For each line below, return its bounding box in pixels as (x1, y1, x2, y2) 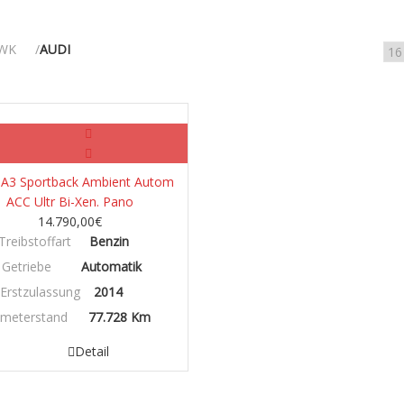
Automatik (81, 258, 142, 276)
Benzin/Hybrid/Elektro (17, 108, 123, 122)
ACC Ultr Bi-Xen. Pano (6, 193, 134, 211)
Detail (74, 343, 109, 361)
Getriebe (2, 258, 52, 276)
